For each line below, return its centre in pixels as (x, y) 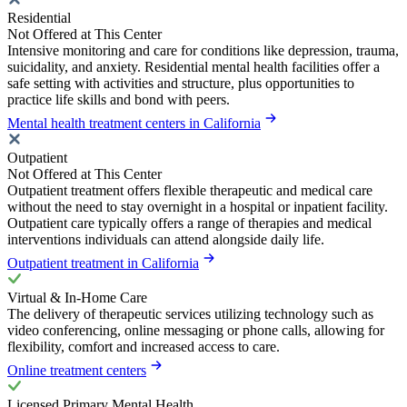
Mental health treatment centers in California (134, 123)
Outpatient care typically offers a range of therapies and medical (189, 223)
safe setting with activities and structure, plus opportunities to (181, 83)
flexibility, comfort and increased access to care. (144, 346)
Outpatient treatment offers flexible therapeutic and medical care (190, 190)
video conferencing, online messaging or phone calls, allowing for (196, 330)
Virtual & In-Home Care (77, 297)
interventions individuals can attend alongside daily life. (166, 239)
